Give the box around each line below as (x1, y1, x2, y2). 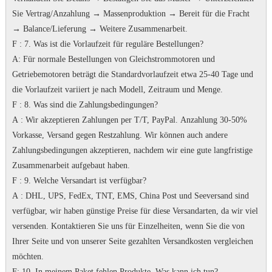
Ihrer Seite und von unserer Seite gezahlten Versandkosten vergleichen (12, 237, 253, 246)
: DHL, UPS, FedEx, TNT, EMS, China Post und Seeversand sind (18, 191, 249, 200)
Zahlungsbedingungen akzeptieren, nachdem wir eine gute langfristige (12, 146, 253, 155)
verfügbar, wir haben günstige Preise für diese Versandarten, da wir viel (12, 206, 258, 216)
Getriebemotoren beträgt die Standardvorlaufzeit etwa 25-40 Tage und (12, 70, 253, 79)
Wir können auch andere (144, 131, 228, 140)
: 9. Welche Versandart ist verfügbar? (16, 176, 146, 185)
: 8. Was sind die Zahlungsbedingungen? (16, 100, 158, 109)
